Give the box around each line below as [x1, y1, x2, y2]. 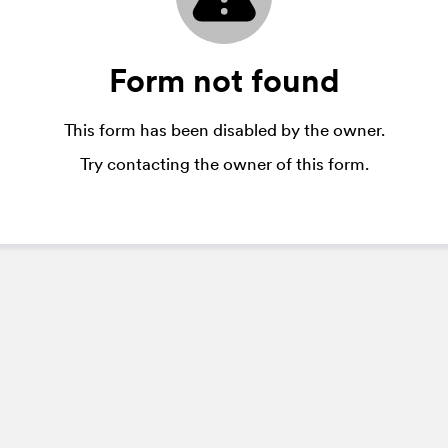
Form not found [108, 59, 340, 101]
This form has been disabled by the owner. [63, 118, 385, 141]
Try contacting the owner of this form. [79, 152, 369, 175]
